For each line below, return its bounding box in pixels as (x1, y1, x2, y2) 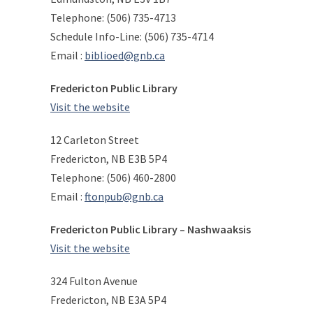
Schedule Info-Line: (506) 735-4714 (50, 29, 214, 43)
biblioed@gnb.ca (85, 48, 165, 62)
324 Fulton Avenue (50, 274, 138, 288)
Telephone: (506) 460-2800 (50, 170, 176, 184)
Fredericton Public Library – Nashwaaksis (50, 222, 251, 236)
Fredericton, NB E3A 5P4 (50, 293, 166, 307)
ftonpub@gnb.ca (85, 189, 163, 203)
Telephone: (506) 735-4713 (50, 10, 176, 24)
